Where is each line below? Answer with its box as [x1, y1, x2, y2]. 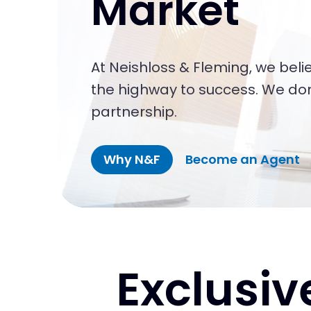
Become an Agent [185, 151, 300, 169]
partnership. [91, 102, 177, 121]
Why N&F [103, 151, 160, 169]
